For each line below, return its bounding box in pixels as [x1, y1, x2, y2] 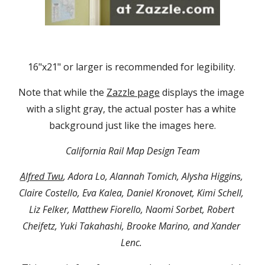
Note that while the [18, 86, 106, 99]
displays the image [160, 86, 244, 99]
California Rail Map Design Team [65, 144, 200, 157]
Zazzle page [106, 86, 160, 99]
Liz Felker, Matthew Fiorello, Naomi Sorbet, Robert [28, 203, 234, 216]
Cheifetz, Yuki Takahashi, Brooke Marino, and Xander [22, 219, 240, 232]
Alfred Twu [20, 170, 63, 183]
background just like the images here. [49, 119, 216, 132]
